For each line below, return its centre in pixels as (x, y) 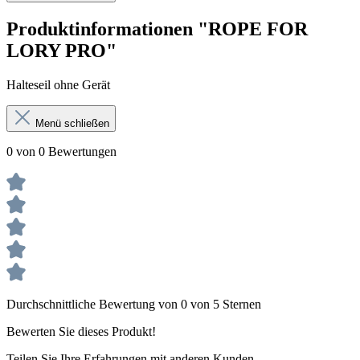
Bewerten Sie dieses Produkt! (81, 331)
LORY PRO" (61, 50)
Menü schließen (72, 123)
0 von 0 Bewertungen (61, 151)
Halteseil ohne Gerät (58, 84)
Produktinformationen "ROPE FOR (157, 29)
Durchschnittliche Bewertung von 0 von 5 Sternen (134, 304)
